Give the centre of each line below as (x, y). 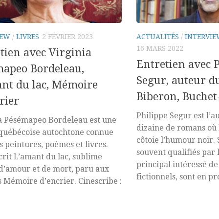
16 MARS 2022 (160, 48)
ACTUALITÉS (158, 36)
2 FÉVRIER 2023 (67, 36)
